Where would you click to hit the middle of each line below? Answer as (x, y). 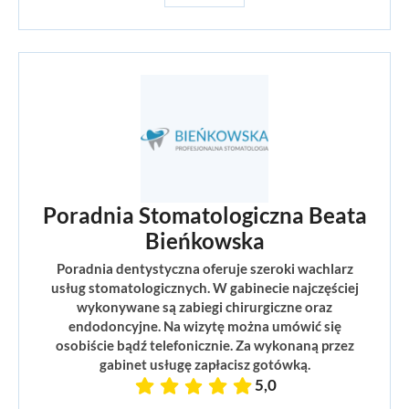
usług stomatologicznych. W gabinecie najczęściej (204, 288)
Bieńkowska (204, 241)
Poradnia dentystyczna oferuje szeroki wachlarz (204, 269)
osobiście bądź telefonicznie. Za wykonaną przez (204, 346)
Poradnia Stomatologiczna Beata (204, 215)
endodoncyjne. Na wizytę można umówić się (204, 326)
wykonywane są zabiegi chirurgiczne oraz (204, 307)
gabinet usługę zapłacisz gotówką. (204, 365)
